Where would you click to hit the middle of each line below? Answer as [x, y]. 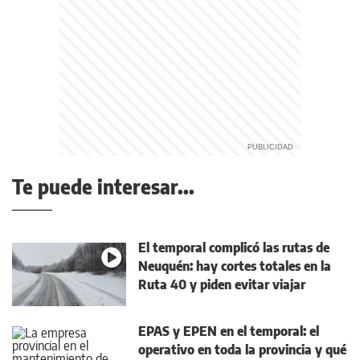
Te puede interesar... [103, 186]
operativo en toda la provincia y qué [242, 350]
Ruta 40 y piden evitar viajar [222, 284]
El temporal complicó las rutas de [234, 247]
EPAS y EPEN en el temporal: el [229, 331]
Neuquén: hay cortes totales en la [235, 266]
